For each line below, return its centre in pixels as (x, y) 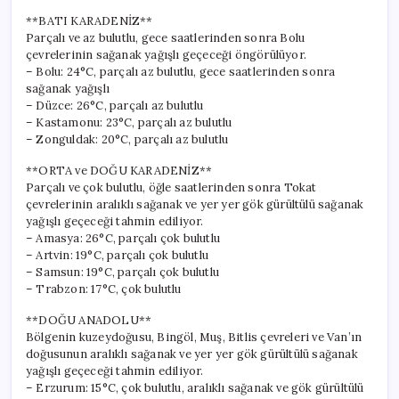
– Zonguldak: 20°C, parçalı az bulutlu (127, 139)
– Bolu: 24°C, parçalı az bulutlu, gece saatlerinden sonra (181, 71)
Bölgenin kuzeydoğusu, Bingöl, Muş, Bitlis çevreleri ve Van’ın (194, 337)
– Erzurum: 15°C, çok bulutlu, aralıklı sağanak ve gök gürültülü (195, 387)
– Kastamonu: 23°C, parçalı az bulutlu (129, 122)
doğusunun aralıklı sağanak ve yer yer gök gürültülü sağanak (192, 354)
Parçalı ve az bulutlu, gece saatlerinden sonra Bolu (166, 37)
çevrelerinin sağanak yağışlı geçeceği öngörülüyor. (166, 54)
